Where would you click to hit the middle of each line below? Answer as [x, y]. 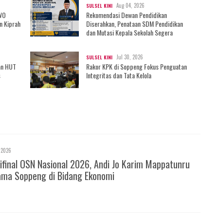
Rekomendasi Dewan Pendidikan [127, 15]
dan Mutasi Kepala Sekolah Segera [129, 32]
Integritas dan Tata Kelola [119, 75]
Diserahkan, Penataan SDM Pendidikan [135, 23]
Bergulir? [52, 41]
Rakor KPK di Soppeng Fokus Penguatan [136, 66]
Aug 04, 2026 [130, 5]
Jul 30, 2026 [130, 57]
